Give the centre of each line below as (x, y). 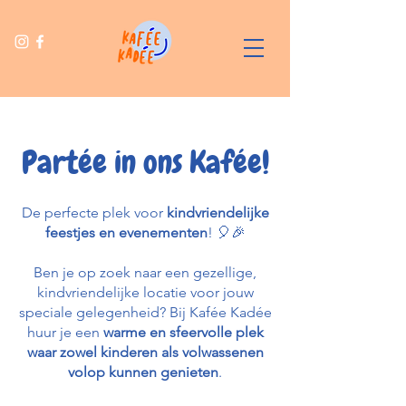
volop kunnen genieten (143, 372)
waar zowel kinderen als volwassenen (145, 352)
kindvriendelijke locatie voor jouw (145, 292)
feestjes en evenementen (126, 232)
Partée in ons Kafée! (145, 163)
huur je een (65, 332)
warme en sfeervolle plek (183, 332)
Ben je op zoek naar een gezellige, (145, 272)
